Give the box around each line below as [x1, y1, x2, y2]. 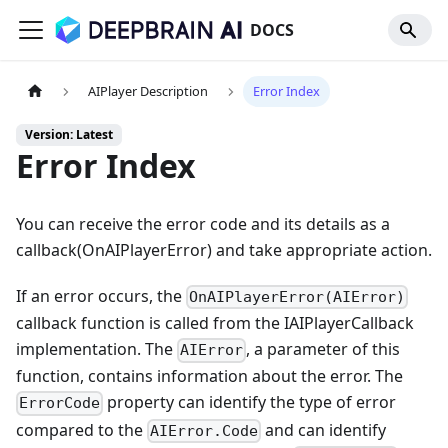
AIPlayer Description [88, 82, 209, 101]
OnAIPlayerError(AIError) [189, 288, 406, 307]
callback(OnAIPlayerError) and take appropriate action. [16, 239, 432, 262]
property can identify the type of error [103, 391, 397, 414]
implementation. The [16, 338, 177, 361]
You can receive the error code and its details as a [16, 213, 390, 236]
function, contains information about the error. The [16, 365, 403, 388]
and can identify [261, 418, 387, 441]
